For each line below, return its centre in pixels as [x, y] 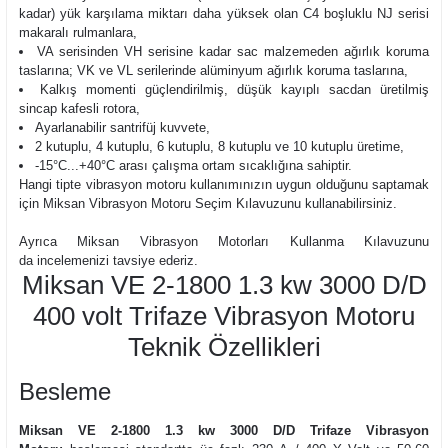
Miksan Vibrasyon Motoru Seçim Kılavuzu [165, 203]
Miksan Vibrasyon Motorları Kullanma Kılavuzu [246, 241]
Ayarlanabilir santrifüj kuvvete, [123, 127]
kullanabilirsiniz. [351, 203]
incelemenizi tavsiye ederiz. [117, 260]
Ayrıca [48, 241]
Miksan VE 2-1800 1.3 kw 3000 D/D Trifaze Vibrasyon [224, 430]
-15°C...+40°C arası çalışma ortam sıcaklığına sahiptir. [194, 165]
